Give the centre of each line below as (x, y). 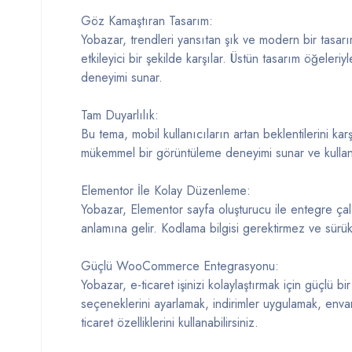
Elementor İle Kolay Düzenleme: (166, 191)
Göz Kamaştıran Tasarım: (147, 21)
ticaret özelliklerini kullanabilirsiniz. (170, 323)
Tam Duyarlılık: (120, 115)
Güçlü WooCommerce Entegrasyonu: (180, 266)
